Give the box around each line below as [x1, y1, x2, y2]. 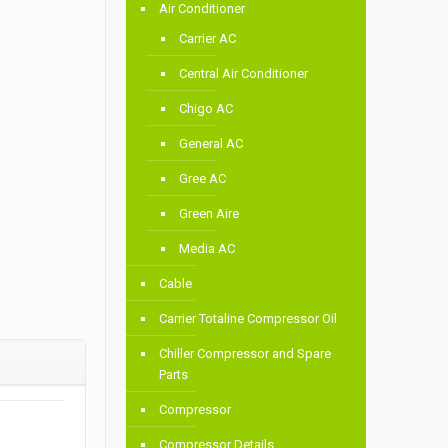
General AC [179, 136, 244, 152]
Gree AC [179, 171, 227, 187]
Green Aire [179, 206, 240, 222]
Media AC [179, 241, 236, 257]
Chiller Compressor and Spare [159, 346, 332, 362]
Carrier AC [179, 31, 237, 47]
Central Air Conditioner [179, 66, 309, 82]
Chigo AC [179, 101, 234, 117]
